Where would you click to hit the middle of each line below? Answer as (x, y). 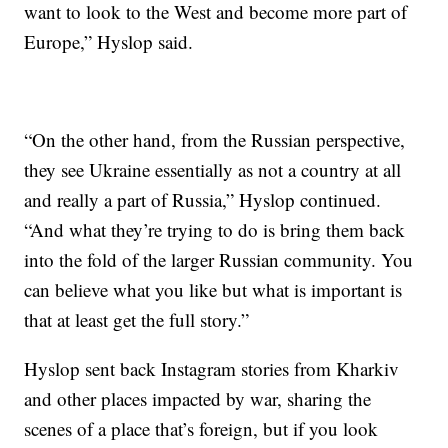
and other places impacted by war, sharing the (198, 399)
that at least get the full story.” (137, 320)
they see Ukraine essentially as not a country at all (213, 170)
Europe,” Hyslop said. (109, 42)
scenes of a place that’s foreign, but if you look (201, 429)
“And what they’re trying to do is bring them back (215, 230)
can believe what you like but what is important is (213, 290)
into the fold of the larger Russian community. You (219, 260)
